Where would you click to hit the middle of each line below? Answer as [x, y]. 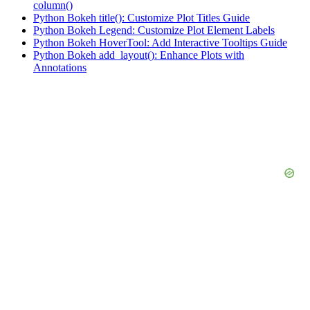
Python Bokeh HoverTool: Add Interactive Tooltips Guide [160, 43]
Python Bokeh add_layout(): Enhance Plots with [139, 55]
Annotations [60, 68]
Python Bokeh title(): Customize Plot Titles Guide [142, 18]
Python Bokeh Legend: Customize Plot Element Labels [154, 30]
